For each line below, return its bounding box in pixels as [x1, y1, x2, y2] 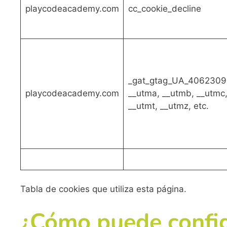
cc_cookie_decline [128, 3, 201, 14]
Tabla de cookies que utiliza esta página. [20, 184, 186, 195]
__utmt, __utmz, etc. [128, 100, 209, 111]
